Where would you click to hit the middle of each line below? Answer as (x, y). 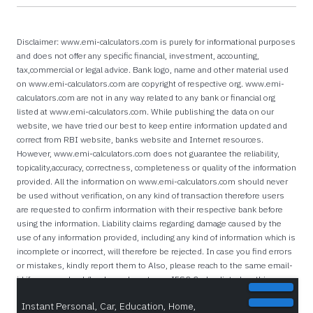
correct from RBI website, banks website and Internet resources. (140, 139)
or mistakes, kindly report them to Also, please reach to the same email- (155, 265)
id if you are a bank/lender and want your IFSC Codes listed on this (144, 279)
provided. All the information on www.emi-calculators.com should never (152, 181)
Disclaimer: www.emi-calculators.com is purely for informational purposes (156, 41)
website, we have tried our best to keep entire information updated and (152, 125)
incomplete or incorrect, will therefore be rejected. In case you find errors (154, 251)
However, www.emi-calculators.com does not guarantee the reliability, (148, 153)
